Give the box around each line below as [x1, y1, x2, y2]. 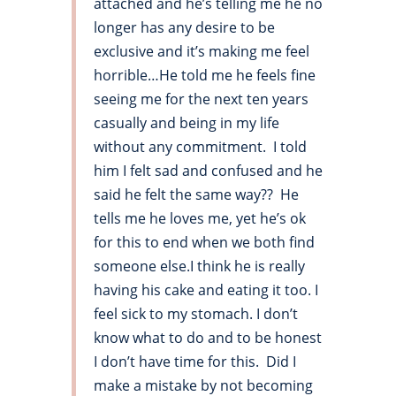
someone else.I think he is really [93, 256, 305, 277]
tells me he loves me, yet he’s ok [93, 209, 306, 229]
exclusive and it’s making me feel [93, 42, 309, 62]
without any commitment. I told [93, 137, 307, 157]
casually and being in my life [93, 113, 279, 133]
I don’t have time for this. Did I [93, 352, 296, 372]
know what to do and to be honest [93, 328, 322, 348]
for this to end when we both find [93, 232, 315, 253]
